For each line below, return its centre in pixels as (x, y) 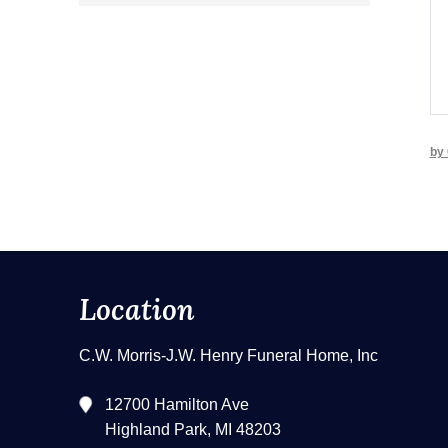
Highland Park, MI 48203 (193, 430)
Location (137, 310)
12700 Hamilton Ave (177, 405)
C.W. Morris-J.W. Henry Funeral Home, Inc (228, 356)
